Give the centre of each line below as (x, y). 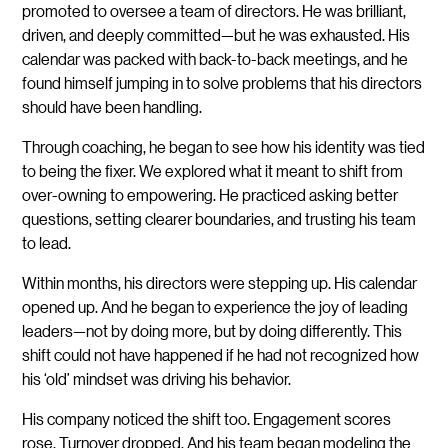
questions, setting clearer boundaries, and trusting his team (219, 219)
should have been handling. (112, 107)
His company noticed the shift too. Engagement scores (207, 419)
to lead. (47, 243)
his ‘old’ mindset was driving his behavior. (157, 379)
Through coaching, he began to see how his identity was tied (224, 147)
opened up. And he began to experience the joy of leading (215, 307)
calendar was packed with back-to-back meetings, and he (215, 59)
